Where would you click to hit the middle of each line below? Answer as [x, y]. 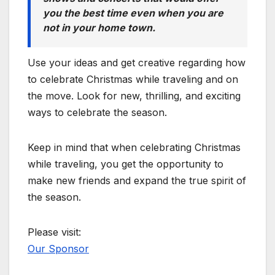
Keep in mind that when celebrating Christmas [134, 148]
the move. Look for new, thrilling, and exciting [134, 96]
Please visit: [54, 232]
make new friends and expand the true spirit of [137, 181]
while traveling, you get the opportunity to [126, 164]
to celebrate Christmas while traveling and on [133, 79]
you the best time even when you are [133, 13]
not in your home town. [99, 27]
